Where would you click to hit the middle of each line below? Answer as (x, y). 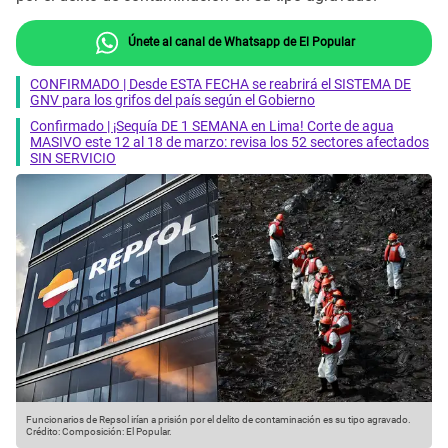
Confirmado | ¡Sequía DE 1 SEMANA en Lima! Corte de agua (212, 125)
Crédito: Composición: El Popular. (99, 432)
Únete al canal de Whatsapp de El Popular (239, 41)
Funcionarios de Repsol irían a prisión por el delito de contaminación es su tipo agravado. (218, 420)
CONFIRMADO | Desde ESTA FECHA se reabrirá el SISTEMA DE (220, 83)
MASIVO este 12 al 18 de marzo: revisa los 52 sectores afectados (229, 141)
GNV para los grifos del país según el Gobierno (172, 99)
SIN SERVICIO (73, 157)
